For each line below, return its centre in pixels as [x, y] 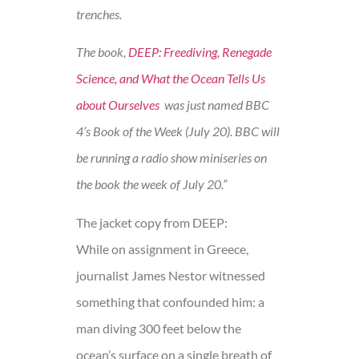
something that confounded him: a [170, 301]
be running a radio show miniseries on [171, 158]
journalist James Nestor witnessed [171, 275]
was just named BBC [214, 105]
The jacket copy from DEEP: [152, 222]
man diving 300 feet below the [159, 328]
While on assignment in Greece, [162, 248]
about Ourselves [118, 105]
